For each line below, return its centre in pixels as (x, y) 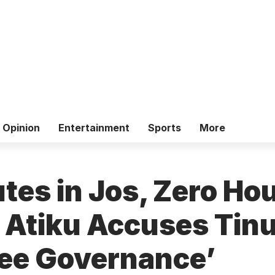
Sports (165, 127)
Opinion (21, 127)
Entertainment (94, 127)
